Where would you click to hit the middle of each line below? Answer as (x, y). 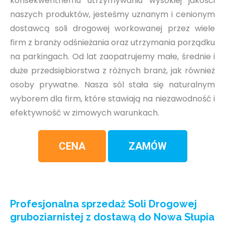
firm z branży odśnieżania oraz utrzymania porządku (113, 43)
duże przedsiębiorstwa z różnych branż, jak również (113, 71)
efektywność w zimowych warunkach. (85, 113)
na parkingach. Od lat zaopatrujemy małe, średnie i (113, 57)
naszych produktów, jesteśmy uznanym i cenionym (113, 15)
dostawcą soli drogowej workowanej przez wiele (113, 29)
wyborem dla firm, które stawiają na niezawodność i (113, 99)
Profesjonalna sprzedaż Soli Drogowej (103, 204)
